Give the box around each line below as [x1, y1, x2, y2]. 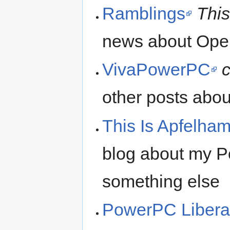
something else [102, 171, 220, 191]
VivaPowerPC [102, 60, 211, 80]
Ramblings [102, 3, 186, 23]
